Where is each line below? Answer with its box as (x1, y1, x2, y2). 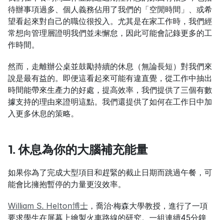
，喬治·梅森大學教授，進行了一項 (88, 201, 208, 211)
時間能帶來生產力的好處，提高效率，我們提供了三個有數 (8, 85, 212, 95)
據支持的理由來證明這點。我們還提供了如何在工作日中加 (8, 97, 212, 107)
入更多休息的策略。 (8, 109, 79, 118)
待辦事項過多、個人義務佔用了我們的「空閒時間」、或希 (8, 4, 212, 14)
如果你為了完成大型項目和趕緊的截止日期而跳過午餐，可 (8, 167, 212, 177)
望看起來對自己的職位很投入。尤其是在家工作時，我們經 (8, 16, 212, 26)
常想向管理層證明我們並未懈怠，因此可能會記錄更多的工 (8, 28, 212, 38)
